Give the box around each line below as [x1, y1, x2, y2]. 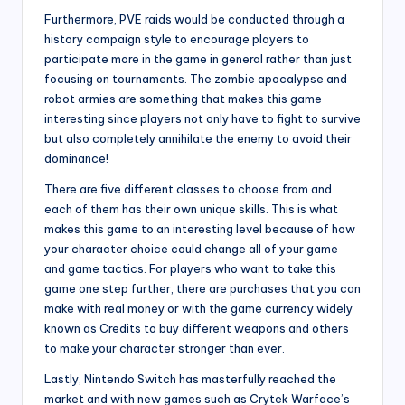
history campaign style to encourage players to [44, 31, 309, 46]
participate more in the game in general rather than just [44, 51, 352, 66]
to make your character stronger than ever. [44, 340, 285, 355]
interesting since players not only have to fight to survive [44, 110, 361, 126]
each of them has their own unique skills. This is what [44, 201, 338, 216]
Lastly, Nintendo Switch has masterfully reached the [44, 371, 336, 386]
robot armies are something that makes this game [44, 90, 322, 106]
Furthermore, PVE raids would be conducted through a [44, 11, 344, 26]
